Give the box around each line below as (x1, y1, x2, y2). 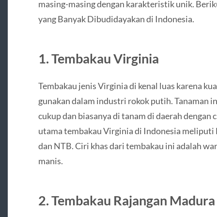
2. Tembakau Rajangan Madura (38, 192, 215, 208)
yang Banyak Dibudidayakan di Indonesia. (38, 13, 194, 24)
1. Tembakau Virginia (38, 50, 159, 66)
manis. (38, 155, 63, 166)
